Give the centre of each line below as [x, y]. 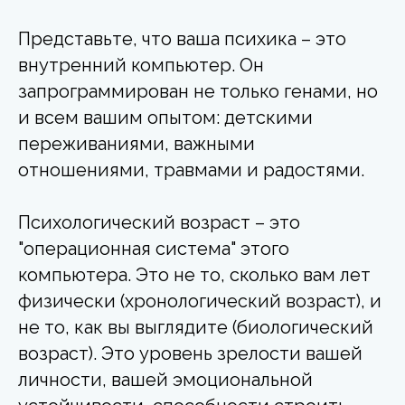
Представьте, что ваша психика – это [182, 38]
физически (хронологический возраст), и [200, 301]
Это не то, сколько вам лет [253, 274]
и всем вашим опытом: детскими [165, 117]
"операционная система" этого [154, 248]
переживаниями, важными [137, 143]
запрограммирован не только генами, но [198, 91]
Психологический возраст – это [159, 222]
